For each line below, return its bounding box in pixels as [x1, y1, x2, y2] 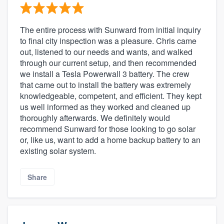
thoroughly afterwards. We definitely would [20, 112, 170, 124]
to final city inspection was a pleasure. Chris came [20, 35, 196, 47]
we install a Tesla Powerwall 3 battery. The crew [20, 68, 189, 80]
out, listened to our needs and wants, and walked [20, 46, 192, 58]
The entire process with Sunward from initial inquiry [20, 24, 201, 36]
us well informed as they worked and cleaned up [20, 101, 190, 113]
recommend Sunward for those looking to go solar [20, 123, 195, 135]
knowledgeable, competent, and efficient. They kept [20, 90, 201, 102]
